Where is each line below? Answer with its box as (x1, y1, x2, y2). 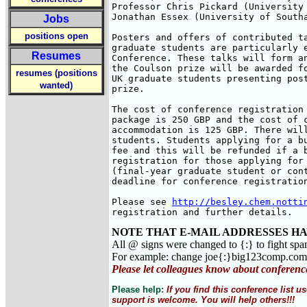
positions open (24, 31, 88, 41)
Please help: (112, 284, 167, 295)
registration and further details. (112, 207, 293, 217)
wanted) (40, 80, 73, 90)
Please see (112, 197, 172, 207)
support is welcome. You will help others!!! (112, 295, 295, 305)
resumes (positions (15, 68, 97, 78)
